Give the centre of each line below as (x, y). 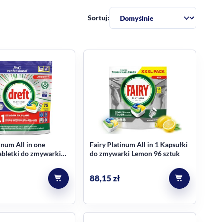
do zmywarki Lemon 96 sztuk (135, 153)
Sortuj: (99, 18)
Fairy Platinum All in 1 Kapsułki (139, 144)
